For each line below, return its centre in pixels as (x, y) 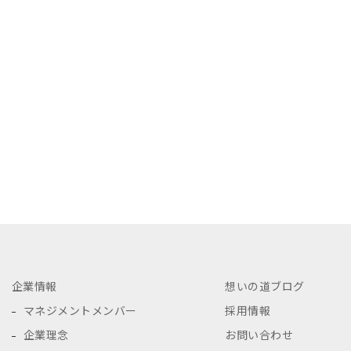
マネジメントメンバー (80, 310)
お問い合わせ (259, 335)
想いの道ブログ (265, 286)
